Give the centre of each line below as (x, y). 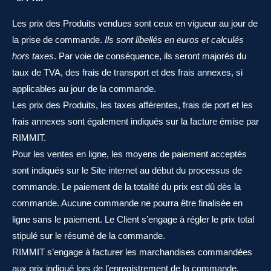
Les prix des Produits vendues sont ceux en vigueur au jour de (135, 23)
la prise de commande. (58, 40)
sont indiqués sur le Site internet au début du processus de (127, 170)
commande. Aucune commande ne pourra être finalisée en (127, 203)
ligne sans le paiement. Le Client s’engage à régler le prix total (133, 219)
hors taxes (33, 56)
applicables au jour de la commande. (84, 89)
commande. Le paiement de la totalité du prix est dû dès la (126, 187)
